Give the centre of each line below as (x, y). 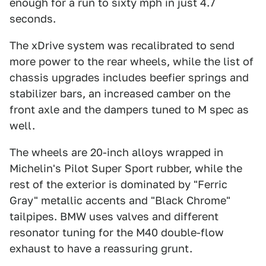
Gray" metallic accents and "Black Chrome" (120, 200)
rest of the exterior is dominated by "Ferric (118, 184)
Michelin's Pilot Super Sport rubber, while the (126, 168)
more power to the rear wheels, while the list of (132, 61)
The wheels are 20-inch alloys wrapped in (116, 152)
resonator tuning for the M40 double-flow (117, 232)
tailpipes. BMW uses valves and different (114, 216)
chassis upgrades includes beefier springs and (129, 77)
